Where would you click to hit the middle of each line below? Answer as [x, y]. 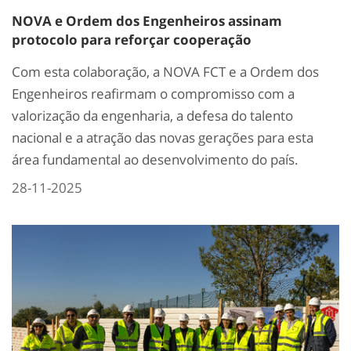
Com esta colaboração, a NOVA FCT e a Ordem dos [165, 72]
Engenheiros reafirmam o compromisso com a [153, 94]
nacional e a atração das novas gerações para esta [163, 138]
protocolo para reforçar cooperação [132, 40]
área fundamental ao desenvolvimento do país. [155, 160]
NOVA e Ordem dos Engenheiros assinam [147, 21]
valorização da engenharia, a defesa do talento [152, 116]
